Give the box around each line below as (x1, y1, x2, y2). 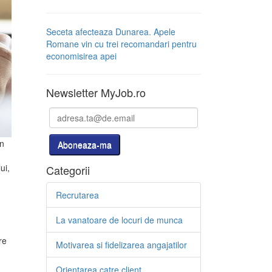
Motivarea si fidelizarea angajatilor (56, 239, 187, 251)
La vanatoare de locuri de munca (56, 214, 183, 226)
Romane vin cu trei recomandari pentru (46, 38, 197, 50)
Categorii (46, 162, 90, 178)
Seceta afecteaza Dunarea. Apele (46, 25, 175, 38)
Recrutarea (56, 189, 99, 201)
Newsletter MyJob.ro (46, 84, 146, 100)
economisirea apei (46, 50, 117, 62)
